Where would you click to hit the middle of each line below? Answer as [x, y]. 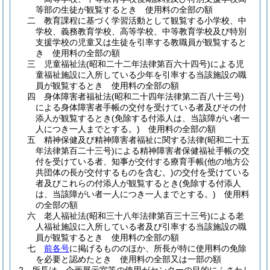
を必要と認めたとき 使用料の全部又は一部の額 [128, 259]
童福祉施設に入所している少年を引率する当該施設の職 [141, 75]
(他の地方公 [227, 162]
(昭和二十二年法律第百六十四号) [148, 64]
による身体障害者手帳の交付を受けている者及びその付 [141, 107]
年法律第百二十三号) [75, 151]
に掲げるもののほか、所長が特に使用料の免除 [158, 248]
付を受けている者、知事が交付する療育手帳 [120, 162]
